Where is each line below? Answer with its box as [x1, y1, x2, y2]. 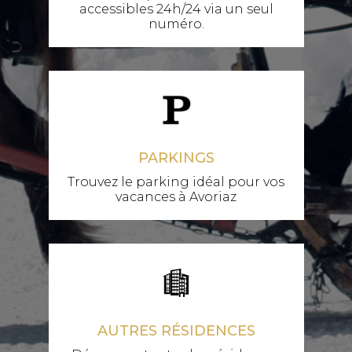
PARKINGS [137, 149, 214, 167]
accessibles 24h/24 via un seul [79, 2, 273, 17]
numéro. [148, 16, 204, 32]
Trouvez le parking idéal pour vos [68, 174, 284, 190]
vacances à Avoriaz [115, 189, 236, 205]
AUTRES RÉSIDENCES [97, 322, 255, 340]
